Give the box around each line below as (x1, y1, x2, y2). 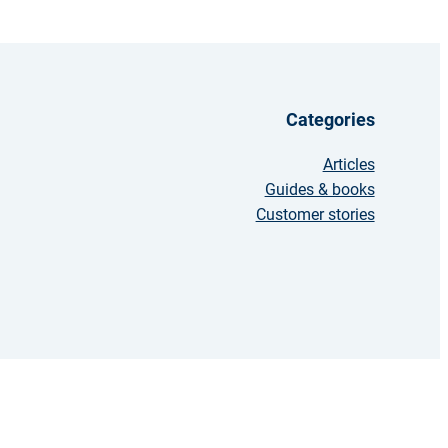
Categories (285, 109, 375, 130)
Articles (322, 155, 375, 174)
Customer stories (255, 205, 375, 224)
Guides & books (264, 180, 375, 199)
